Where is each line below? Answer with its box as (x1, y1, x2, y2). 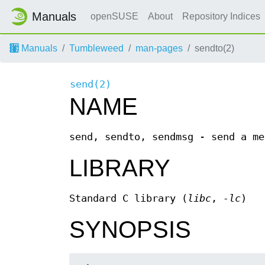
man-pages (135, 43, 183, 53)
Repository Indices (182, 11, 263, 21)
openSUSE (91, 11, 138, 21)
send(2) (70, 79, 111, 91)
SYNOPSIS (69, 216, 191, 243)
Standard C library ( (69, 193, 188, 205)
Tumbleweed (69, 43, 124, 53)
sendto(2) (195, 43, 234, 53)
